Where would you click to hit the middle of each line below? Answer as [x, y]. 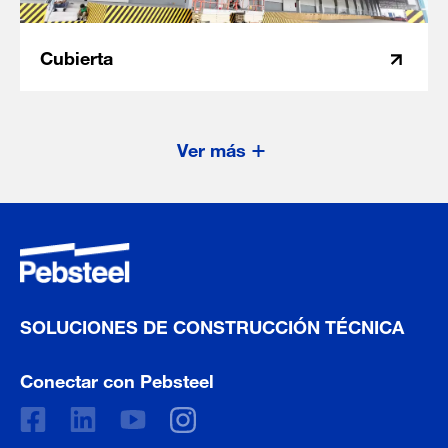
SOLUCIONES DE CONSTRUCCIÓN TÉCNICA [212, 324]
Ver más [211, 147]
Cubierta [76, 55]
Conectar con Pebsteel [117, 378]
